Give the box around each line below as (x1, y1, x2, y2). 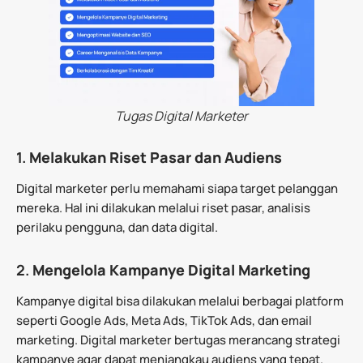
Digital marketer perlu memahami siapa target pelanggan (16, 179, 338, 197)
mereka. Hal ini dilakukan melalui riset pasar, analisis (16, 199, 310, 216)
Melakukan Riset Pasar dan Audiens (29, 147, 282, 167)
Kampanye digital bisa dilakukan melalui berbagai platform (16, 292, 344, 310)
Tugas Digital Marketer (115, 106, 248, 125)
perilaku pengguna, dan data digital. (16, 218, 218, 236)
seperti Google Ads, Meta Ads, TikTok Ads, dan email (16, 311, 312, 329)
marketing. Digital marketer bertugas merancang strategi (16, 331, 340, 348)
